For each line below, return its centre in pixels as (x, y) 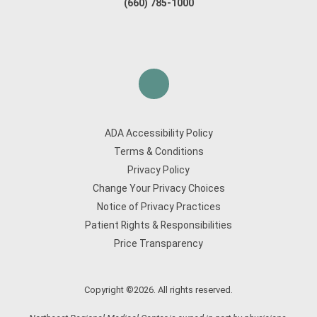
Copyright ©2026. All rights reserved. (158, 290)
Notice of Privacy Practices (158, 207)
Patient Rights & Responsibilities (158, 225)
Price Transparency (158, 243)
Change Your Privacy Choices (158, 188)
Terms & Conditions (158, 151)
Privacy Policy (158, 170)
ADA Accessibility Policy (158, 133)
